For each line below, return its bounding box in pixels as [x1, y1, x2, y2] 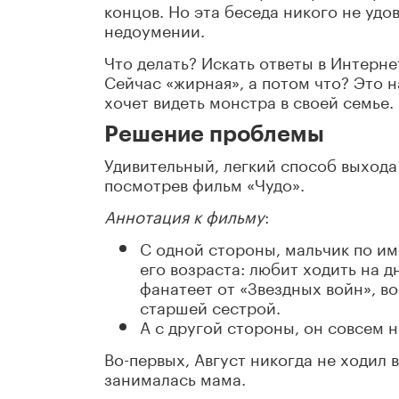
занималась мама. [104, 364, 246, 390]
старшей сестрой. [140, 293, 281, 319]
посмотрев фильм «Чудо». [104, 170, 305, 196]
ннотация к [115, 202, 206, 228]
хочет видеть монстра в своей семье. [104, 87, 394, 113]
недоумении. [104, 16, 205, 42]
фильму [206, 202, 265, 228]
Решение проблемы [104, 124, 324, 146]
